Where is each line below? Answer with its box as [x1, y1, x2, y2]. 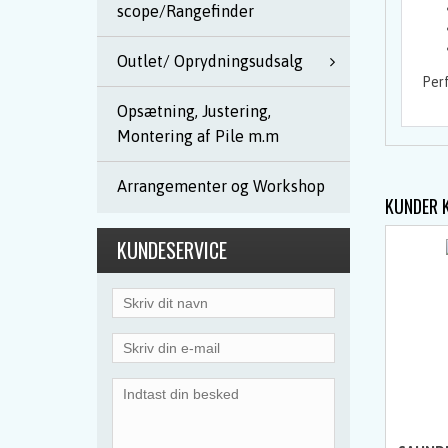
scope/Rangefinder [117, 2, 254, 20]
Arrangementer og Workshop [117, 177, 325, 195]
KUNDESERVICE [117, 235, 227, 265]
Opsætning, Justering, [117, 102, 271, 120]
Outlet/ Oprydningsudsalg [117, 52, 303, 70]
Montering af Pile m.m [117, 127, 279, 145]
